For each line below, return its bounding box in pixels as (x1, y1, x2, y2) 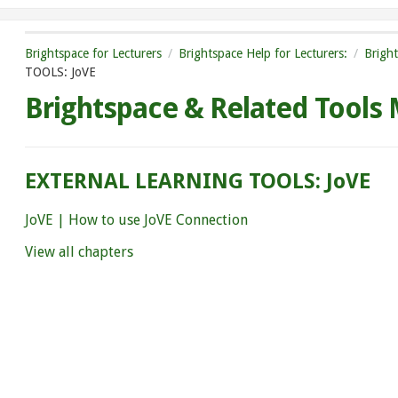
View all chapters (24, 243, 133, 260)
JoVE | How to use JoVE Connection (24, 211, 248, 228)
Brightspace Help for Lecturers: (178, 46, 347, 60)
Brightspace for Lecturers (24, 46, 162, 60)
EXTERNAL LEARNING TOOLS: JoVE (24, 168, 370, 194)
